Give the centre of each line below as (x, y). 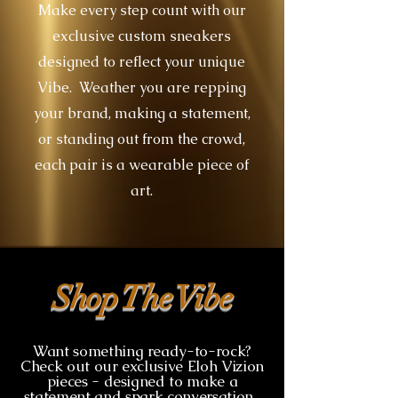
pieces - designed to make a (142, 381)
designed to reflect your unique (142, 61)
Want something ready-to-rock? (142, 350)
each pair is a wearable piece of (142, 164)
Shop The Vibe (142, 297)
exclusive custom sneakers (142, 36)
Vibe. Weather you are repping (142, 87)
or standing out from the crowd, (142, 139)
